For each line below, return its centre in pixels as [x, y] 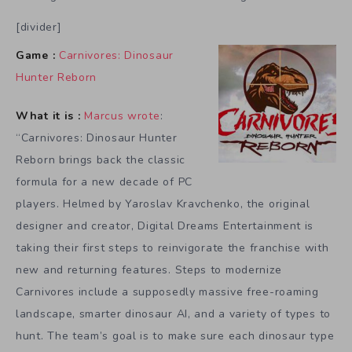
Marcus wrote [122, 116]
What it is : [48, 116]
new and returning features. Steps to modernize [149, 270]
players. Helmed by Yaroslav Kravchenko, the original [163, 204]
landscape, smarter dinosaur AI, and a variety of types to [173, 314]
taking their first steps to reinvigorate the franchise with [172, 248]
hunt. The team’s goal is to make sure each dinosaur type [175, 336]
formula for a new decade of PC [104, 182]
